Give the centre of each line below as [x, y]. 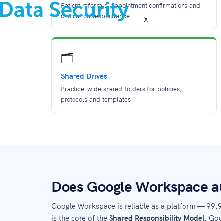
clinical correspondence [95, 16]
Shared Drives [84, 76]
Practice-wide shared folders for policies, [121, 89]
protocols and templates [96, 99]
